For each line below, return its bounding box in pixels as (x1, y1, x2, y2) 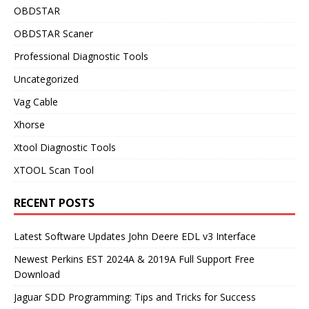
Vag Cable (14, 94, 58, 108)
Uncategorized (14, 72, 79, 86)
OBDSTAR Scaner (14, 26, 93, 40)
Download (14, 267, 60, 281)
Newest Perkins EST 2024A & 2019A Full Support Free (14, 252, 255, 266)
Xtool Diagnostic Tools (14, 140, 116, 154)
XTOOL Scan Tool (14, 163, 94, 177)
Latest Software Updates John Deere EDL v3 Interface (14, 229, 256, 243)
